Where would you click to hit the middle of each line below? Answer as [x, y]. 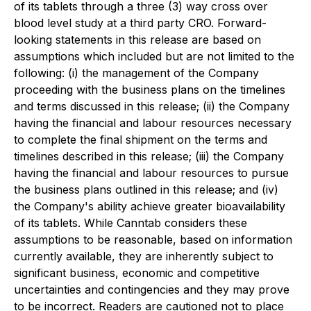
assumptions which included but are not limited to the [154, 56]
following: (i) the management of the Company [136, 73]
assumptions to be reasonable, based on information [153, 239]
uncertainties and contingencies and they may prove [152, 289]
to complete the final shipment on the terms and [141, 140]
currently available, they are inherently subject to [144, 256]
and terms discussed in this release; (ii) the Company [152, 106]
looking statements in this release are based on [137, 40]
